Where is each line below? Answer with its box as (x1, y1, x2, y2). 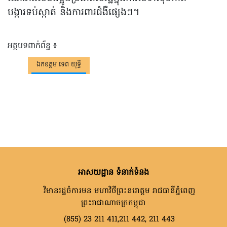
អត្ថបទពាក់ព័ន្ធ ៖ (8, 40, 57, 52)
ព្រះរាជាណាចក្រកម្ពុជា (81, 197, 146, 209)
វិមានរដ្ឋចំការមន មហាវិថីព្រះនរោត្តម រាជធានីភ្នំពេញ (41, 185, 196, 197)
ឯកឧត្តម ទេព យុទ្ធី (36, 59, 81, 69)
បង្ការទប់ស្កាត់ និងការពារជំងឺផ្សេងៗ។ (8, 5, 140, 20)
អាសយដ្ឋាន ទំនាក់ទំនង (78, 166, 149, 179)
